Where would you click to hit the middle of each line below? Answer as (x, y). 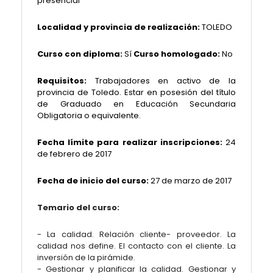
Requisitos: (66, 81)
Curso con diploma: (80, 54)
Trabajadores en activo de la (165, 81)
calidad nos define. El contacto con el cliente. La (136, 246)
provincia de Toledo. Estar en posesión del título (136, 92)
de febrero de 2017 (74, 154)
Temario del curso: (78, 207)
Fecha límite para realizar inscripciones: (130, 142)
